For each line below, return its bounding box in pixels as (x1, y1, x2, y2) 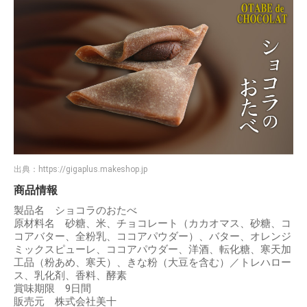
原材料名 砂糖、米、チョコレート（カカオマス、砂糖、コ (14, 217, 291, 230)
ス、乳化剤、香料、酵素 (14, 269, 127, 282)
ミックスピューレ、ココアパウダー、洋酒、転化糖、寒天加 (14, 243, 291, 256)
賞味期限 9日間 (14, 282, 91, 295)
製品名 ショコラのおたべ (14, 204, 137, 217)
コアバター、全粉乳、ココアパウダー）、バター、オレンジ (14, 230, 291, 243)
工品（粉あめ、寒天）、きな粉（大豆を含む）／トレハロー (14, 256, 291, 269)
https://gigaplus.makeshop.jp (38, 164, 147, 175)
